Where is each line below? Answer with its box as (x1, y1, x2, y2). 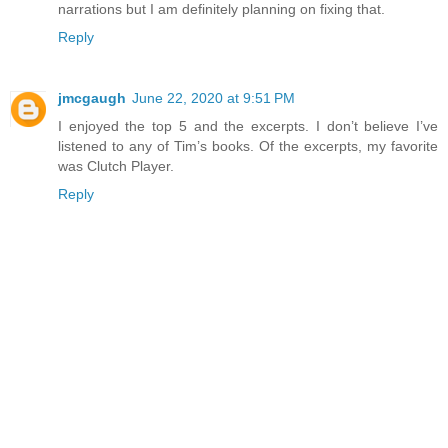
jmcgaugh (58, 90, 126, 107)
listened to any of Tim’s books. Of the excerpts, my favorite (58, 138, 438, 155)
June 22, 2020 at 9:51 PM (132, 90, 295, 107)
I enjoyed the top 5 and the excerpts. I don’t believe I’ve (58, 118, 438, 135)
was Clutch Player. (58, 158, 174, 175)
